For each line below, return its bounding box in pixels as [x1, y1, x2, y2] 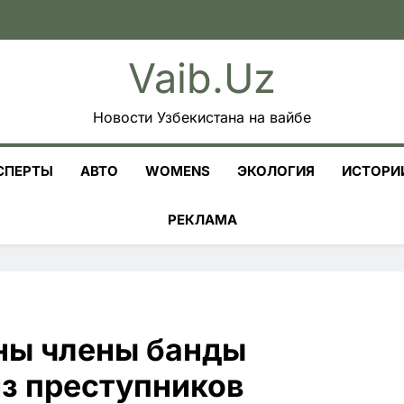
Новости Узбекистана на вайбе [93, 108, 311, 126]
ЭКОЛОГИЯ [237, 162, 315, 179]
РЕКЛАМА [167, 211, 237, 228]
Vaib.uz [128, 53, 276, 103]
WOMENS [145, 162, 210, 179]
